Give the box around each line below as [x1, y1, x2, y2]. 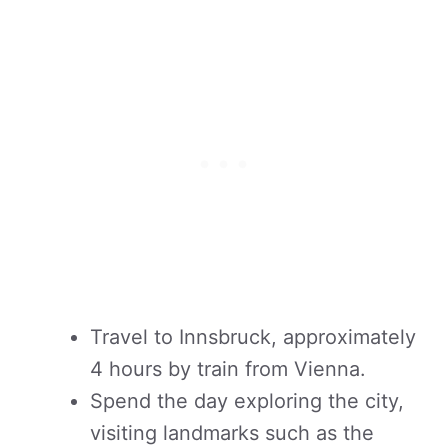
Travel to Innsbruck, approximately [90, 325, 416, 349]
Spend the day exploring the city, [90, 389, 404, 413]
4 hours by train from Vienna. [90, 357, 366, 381]
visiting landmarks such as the [90, 421, 374, 445]
